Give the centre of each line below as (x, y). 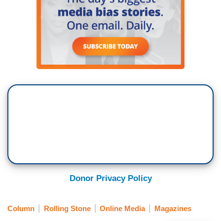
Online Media (122, 208)
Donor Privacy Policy (110, 179)
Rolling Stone (67, 208)
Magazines (173, 208)
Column (21, 208)
